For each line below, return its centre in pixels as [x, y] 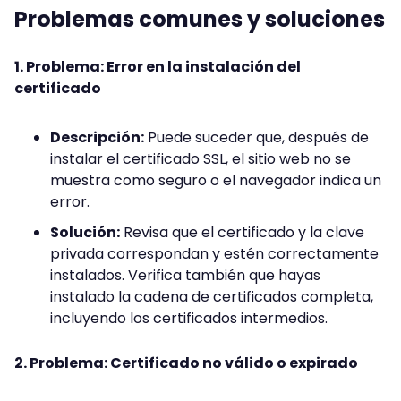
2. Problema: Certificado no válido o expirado [186, 363]
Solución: [85, 233]
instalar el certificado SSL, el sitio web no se [200, 159]
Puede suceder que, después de [256, 138]
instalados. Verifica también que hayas [185, 276]
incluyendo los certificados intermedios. [189, 319]
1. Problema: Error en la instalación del [158, 67]
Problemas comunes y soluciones [200, 20]
